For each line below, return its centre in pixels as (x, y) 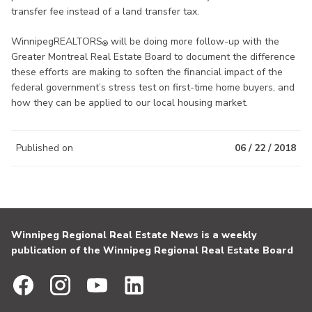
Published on (45, 148)
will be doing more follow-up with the (194, 41)
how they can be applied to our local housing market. (130, 102)
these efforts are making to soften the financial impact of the (147, 72)
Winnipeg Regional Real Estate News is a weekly (134, 235)
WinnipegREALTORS (57, 41)
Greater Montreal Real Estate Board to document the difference (153, 56)
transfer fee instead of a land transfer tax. (105, 11)
